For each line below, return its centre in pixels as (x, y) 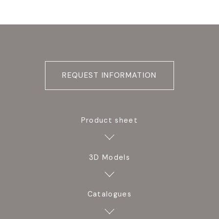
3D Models (109, 157)
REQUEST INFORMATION (109, 76)
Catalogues (109, 194)
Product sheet (109, 120)
